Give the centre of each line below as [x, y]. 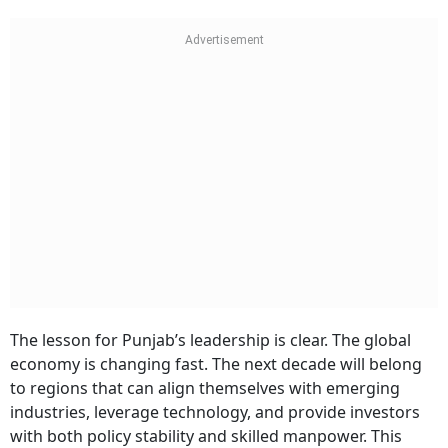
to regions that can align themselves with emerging [205, 388]
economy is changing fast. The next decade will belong [216, 364]
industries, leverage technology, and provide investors [215, 412]
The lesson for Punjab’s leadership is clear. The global [210, 340]
